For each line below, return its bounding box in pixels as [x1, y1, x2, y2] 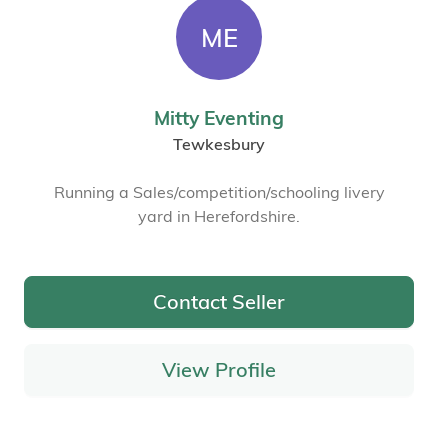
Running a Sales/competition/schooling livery [53, 181, 385, 202]
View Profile [162, 357, 276, 383]
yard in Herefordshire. [138, 205, 300, 226]
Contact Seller [153, 289, 285, 315]
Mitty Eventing [154, 105, 284, 130]
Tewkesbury [173, 133, 265, 154]
